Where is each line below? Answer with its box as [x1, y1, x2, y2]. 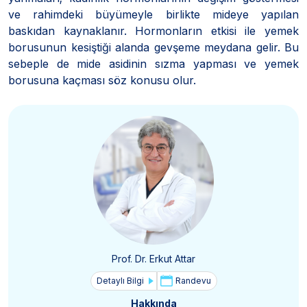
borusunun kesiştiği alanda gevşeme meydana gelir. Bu [8, 40, 299, 54]
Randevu [175, 275, 211, 286]
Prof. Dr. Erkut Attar [112, 252, 195, 265]
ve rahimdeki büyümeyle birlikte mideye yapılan [8, 7, 299, 21]
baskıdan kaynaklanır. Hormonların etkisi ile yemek [8, 23, 299, 38]
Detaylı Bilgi [96, 275, 144, 286]
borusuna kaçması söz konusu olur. [8, 73, 196, 87]
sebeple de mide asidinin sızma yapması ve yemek [8, 56, 299, 71]
